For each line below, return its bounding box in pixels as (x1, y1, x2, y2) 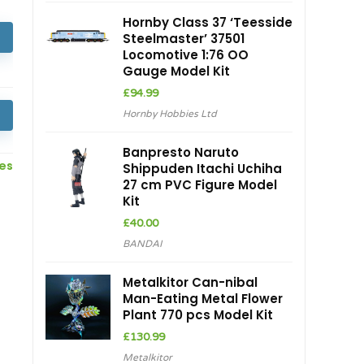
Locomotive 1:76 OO (123, 46, 249, 64)
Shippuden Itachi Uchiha (123, 160, 282, 178)
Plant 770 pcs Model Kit (123, 306, 273, 324)
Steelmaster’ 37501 (123, 30, 245, 48)
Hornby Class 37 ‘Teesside (123, 14, 292, 32)
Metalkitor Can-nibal (123, 274, 258, 292)
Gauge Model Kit (123, 63, 230, 80)
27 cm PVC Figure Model (123, 176, 277, 194)
